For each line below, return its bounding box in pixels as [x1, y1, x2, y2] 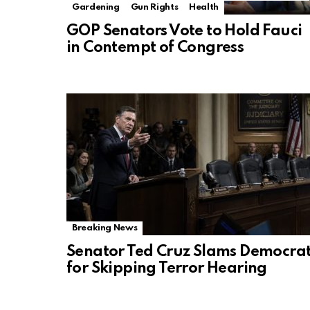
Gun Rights [130, 3, 179, 12]
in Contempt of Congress [66, 40, 244, 56]
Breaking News [72, 224, 138, 233]
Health [189, 3, 219, 12]
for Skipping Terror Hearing [66, 261, 267, 277]
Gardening [72, 3, 120, 12]
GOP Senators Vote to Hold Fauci [66, 24, 302, 39]
